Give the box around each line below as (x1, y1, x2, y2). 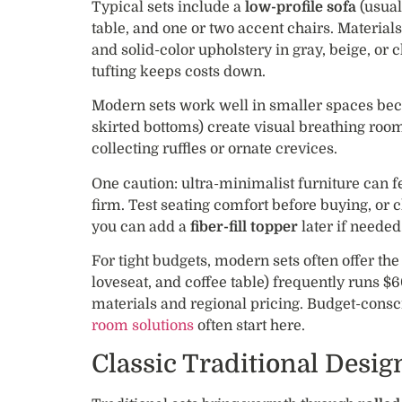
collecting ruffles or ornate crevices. (92, 141, 337, 158)
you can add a (92, 218, 190, 235)
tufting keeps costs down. (92, 64, 266, 81)
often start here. (194, 318, 305, 335)
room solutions (92, 318, 194, 335)
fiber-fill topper (190, 218, 298, 235)
